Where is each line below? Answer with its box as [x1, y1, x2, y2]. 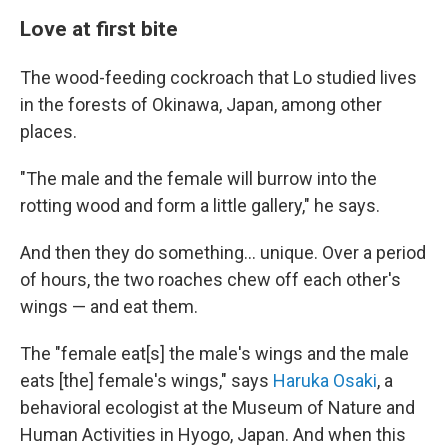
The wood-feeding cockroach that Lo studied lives [20, 67, 417, 88]
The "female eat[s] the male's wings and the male [20, 343, 409, 364]
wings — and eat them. [20, 296, 198, 317]
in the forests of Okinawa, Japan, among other [20, 94, 382, 115]
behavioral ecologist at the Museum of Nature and [20, 397, 415, 418]
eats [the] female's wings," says [20, 370, 273, 391]
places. [20, 121, 77, 142]
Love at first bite [20, 16, 178, 41]
